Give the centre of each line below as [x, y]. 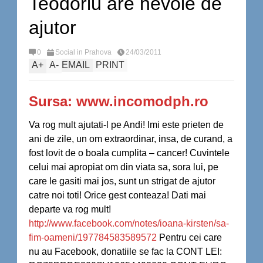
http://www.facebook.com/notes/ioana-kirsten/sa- [129, 223]
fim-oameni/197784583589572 [93, 237]
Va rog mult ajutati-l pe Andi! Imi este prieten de [126, 125]
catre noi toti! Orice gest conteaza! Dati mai [117, 195]
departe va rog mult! [70, 209]
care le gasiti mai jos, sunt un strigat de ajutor [122, 181]
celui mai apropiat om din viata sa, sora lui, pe [124, 167]
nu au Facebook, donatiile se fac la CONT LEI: [125, 252]
